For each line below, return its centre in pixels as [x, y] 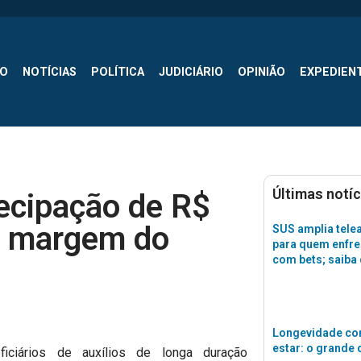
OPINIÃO [261, 72]
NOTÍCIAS [50, 72]
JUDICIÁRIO [191, 72]
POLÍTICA [118, 72]
